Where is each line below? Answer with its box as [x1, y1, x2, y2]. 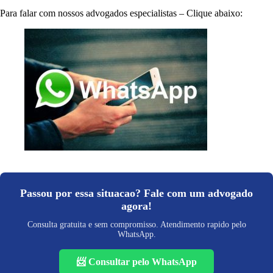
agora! [121, 199, 152, 212]
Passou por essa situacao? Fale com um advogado [20, 186, 253, 199]
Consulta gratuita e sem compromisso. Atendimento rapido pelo [27, 219, 246, 229]
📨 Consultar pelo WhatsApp [76, 256, 197, 267]
